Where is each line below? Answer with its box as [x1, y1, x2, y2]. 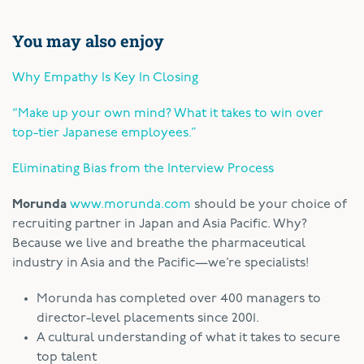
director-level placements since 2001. [37, 311, 259, 325]
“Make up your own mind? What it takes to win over [12, 106, 323, 120]
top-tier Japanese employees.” [12, 126, 197, 140]
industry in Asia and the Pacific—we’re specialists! [12, 256, 309, 270]
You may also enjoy [12, 29, 164, 51]
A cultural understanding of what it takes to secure [37, 331, 340, 344]
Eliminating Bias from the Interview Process [12, 162, 274, 175]
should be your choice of [191, 197, 347, 211]
